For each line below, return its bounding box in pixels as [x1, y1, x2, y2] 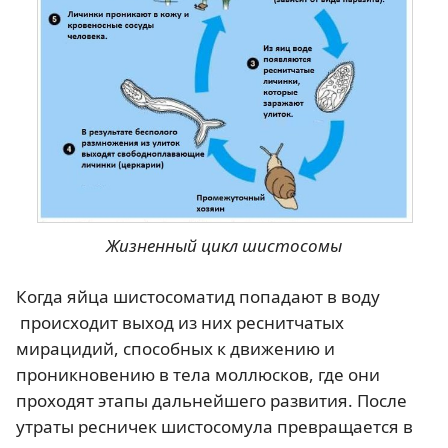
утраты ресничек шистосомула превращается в [16, 415, 413, 439]
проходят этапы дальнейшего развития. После [16, 389, 407, 413]
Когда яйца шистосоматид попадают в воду [16, 285, 380, 309]
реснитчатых [236, 311, 344, 335]
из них [178, 311, 236, 335]
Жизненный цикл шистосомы [105, 234, 342, 258]
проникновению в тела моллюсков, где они [16, 363, 380, 387]
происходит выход [16, 311, 178, 335]
